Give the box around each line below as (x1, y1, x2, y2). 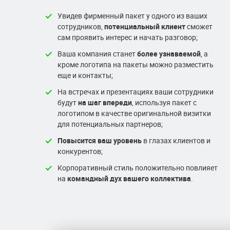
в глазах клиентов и (142, 136, 210, 145)
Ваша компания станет (57, 49, 137, 59)
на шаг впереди (78, 98, 132, 107)
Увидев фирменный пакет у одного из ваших (57, 11, 207, 21)
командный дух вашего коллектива (67, 174, 191, 183)
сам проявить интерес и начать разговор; (57, 32, 198, 42)
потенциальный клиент (104, 22, 185, 31)
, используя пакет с (132, 98, 197, 107)
